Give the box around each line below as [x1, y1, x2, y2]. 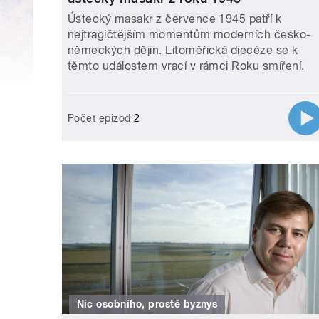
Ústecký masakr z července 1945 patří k [68, 12, 282, 26]
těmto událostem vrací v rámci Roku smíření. [68, 59, 305, 73]
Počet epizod [68, 113, 131, 125]
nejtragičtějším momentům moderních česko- [68, 28, 311, 42]
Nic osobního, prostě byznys [76, 298, 218, 310]
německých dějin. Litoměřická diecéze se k [68, 43, 298, 58]
